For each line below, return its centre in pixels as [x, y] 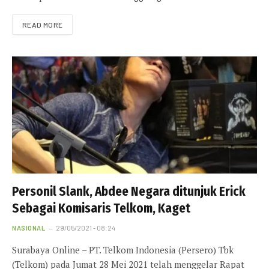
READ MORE [43, 25]
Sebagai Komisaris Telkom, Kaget [101, 209]
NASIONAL [29, 228]
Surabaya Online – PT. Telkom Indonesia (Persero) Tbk [123, 250]
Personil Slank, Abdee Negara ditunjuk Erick [129, 192]
